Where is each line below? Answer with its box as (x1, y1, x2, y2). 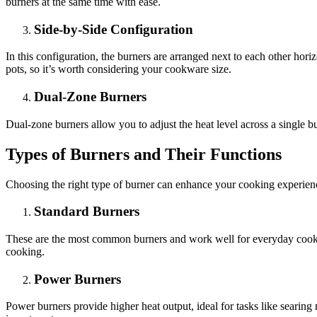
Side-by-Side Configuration (34, 21, 193, 37)
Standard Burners (34, 204, 139, 219)
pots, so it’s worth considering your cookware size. (6, 63, 231, 76)
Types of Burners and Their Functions (6, 144, 282, 163)
